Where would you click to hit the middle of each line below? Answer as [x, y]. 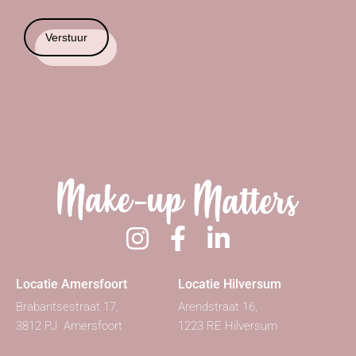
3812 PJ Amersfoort [69, 325]
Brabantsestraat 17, [67, 306]
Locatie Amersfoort [72, 284]
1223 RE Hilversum [228, 325]
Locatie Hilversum [230, 284]
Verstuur [66, 37]
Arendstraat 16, [218, 306]
